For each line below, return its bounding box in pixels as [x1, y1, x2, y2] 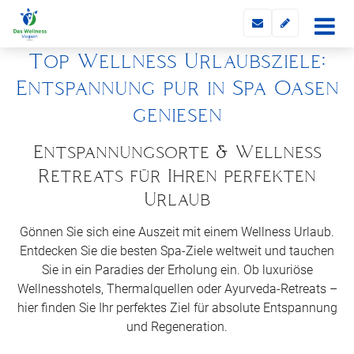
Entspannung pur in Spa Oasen [15, 76, 339, 99]
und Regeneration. [126, 319, 228, 334]
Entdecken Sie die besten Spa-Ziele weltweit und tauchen [20, 243, 334, 258]
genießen [132, 103, 222, 126]
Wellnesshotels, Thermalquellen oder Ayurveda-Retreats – [17, 281, 337, 296]
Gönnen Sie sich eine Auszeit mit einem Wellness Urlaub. [20, 224, 334, 239]
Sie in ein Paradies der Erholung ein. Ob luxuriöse [41, 262, 313, 277]
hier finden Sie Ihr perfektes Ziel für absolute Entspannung [17, 300, 337, 315]
